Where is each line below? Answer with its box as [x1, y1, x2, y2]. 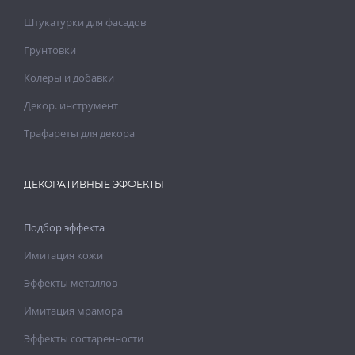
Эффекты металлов [24, 275, 117, 290]
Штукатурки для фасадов [24, 14, 146, 29]
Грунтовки [24, 42, 76, 57]
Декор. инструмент [24, 97, 118, 113]
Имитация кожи [24, 247, 103, 262]
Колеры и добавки [24, 70, 114, 85]
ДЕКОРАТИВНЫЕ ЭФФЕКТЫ [24, 177, 164, 190]
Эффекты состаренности [24, 330, 143, 345]
